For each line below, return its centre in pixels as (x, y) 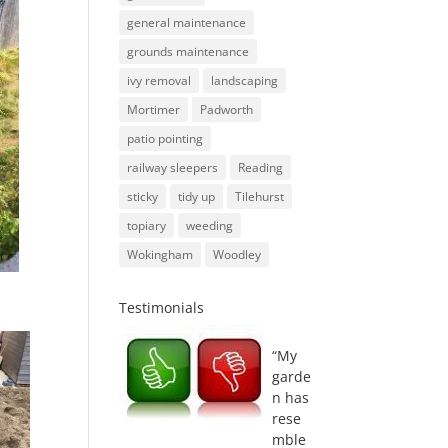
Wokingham (160, 254)
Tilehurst (260, 196)
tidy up (197, 196)
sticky (143, 196)
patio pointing (165, 138)
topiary (147, 225)
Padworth (227, 109)
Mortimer (154, 109)
